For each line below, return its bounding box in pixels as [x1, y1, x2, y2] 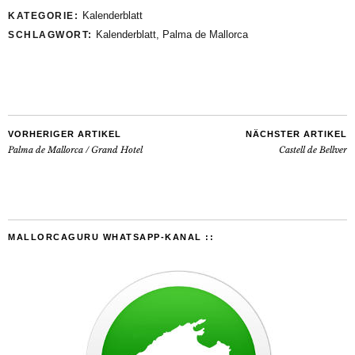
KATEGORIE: [8, 10, 82, 22]
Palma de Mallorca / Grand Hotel [8, 144, 143, 156]
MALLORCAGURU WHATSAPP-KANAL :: [8, 232, 214, 242]
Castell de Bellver [279, 144, 347, 156]
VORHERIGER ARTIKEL [8, 129, 121, 139]
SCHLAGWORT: [8, 29, 96, 41]
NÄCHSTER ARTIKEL [246, 129, 347, 139]
